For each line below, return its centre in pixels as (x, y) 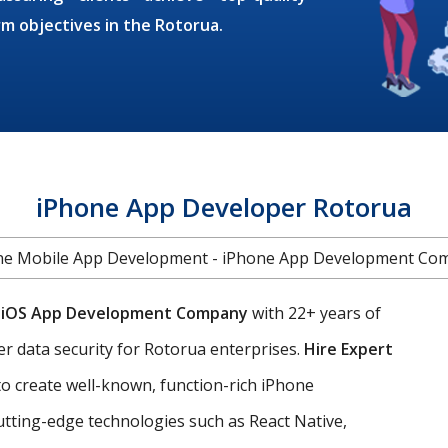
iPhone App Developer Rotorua (224, 206)
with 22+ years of (314, 312)
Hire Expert (348, 348)
